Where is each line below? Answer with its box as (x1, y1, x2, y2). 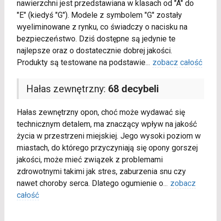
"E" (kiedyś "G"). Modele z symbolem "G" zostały (16, 10, 182, 20)
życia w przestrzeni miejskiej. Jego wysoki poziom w (16, 131, 201, 141)
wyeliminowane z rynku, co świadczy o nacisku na (16, 22, 187, 32)
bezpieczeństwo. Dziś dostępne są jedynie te (16, 34, 176, 44)
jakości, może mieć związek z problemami (16, 155, 163, 165)
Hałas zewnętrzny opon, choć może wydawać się (16, 108, 185, 117)
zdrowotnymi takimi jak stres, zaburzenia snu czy (16, 167, 186, 177)
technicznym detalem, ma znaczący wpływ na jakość (16, 119, 197, 129)
